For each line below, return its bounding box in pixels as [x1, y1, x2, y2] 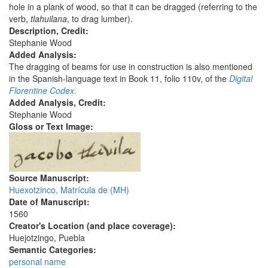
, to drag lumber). [67, 13, 133, 25]
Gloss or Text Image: [9, 120, 96, 133]
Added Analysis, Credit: [9, 96, 108, 109]
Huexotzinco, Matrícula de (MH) [9, 184, 129, 196]
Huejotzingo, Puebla [9, 232, 85, 244]
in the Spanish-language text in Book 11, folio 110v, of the [9, 72, 229, 85]
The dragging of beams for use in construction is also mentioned [9, 60, 252, 73]
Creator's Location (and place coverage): [9, 220, 178, 232]
